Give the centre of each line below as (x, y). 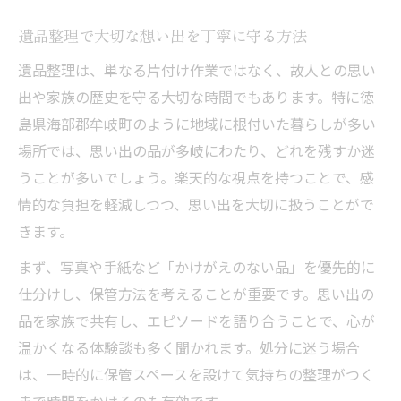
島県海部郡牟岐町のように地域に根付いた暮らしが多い (197, 124)
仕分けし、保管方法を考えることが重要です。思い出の (196, 294)
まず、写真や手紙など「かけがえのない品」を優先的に (196, 267)
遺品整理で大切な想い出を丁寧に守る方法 (162, 35)
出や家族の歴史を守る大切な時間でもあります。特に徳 (196, 97)
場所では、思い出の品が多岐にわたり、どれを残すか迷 (196, 150)
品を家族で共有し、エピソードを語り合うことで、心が (196, 320)
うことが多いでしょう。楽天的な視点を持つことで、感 (196, 177)
